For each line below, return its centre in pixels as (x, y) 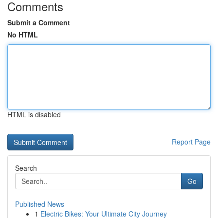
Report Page (191, 142)
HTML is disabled (34, 114)
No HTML (23, 35)
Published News (40, 204)
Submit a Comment (39, 22)
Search (26, 168)
